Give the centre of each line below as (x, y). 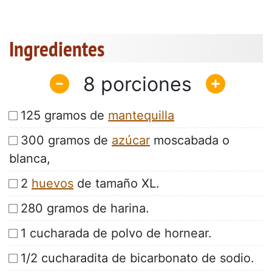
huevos (53, 184)
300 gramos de (66, 141)
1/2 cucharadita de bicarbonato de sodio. (138, 258)
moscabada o (190, 141)
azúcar (131, 141)
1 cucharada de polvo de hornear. (116, 233)
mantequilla (141, 116)
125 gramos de (64, 116)
